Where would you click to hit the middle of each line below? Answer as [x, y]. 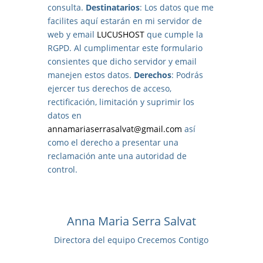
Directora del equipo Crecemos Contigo [131, 240]
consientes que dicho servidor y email [122, 61]
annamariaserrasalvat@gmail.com [114, 129]
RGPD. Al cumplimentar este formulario [125, 48]
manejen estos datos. [89, 75]
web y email [72, 34]
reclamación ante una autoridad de [117, 156]
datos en [64, 115]
